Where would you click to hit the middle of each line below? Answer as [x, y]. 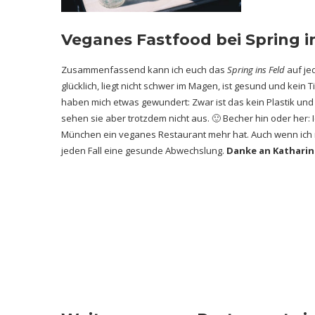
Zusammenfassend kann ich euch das [144, 70]
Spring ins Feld [256, 70]
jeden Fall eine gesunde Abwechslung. [144, 151]
